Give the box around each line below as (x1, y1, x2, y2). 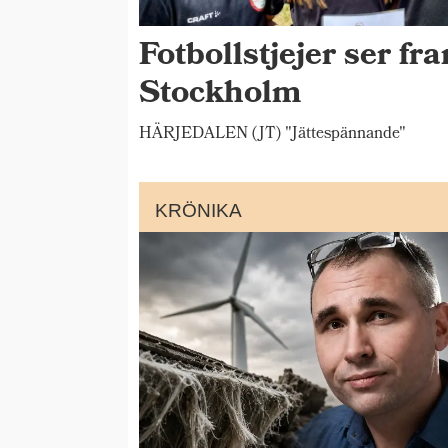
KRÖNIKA (155, 200, 243, 222)
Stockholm (139, 69, 302, 123)
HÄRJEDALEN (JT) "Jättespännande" (139, 120, 407, 148)
